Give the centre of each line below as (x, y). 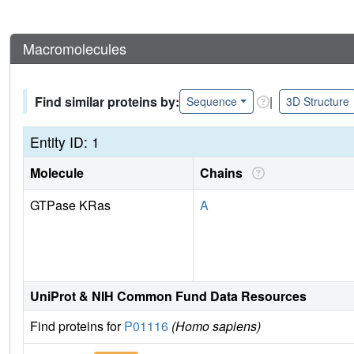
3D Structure (317, 102)
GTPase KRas (70, 205)
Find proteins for (77, 326)
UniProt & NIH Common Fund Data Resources (168, 296)
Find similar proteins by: (107, 101)
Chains (224, 173)
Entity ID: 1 (65, 142)
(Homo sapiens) (216, 326)
